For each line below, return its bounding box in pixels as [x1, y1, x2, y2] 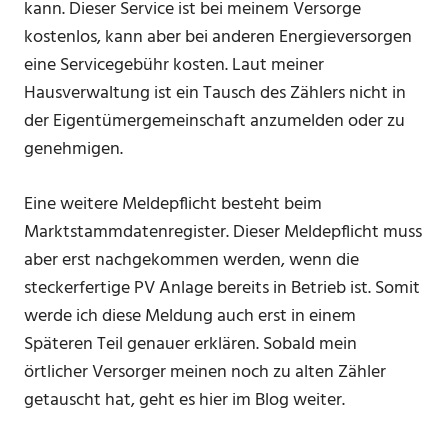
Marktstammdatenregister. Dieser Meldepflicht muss [24, 218, 422, 248]
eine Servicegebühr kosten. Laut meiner [24, 51, 324, 81]
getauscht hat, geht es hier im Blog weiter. [24, 386, 345, 416]
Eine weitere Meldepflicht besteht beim [24, 190, 322, 220]
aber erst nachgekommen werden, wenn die [24, 246, 359, 276]
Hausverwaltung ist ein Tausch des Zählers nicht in [24, 79, 406, 109]
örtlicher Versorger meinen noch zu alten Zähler [24, 358, 386, 388]
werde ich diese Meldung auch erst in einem [24, 302, 356, 332]
